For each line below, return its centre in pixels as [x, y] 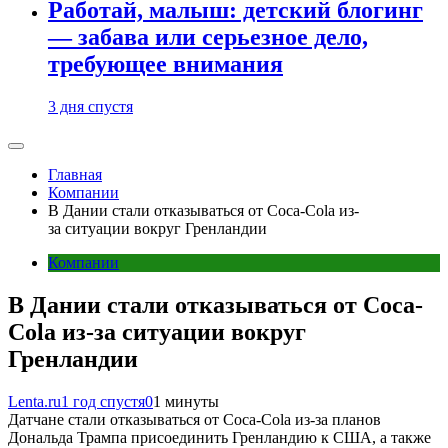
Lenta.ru [34, 401]
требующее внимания [165, 64]
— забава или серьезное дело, [208, 37]
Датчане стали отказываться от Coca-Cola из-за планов [194, 419]
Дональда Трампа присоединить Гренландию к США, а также [219, 437]
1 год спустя [103, 401]
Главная [75, 175]
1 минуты [186, 401]
